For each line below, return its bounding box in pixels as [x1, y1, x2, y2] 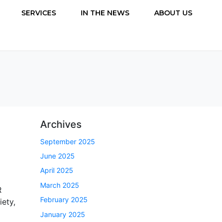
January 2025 [40, 210, 85, 219]
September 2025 [40, 137, 95, 146]
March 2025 [40, 180, 79, 189]
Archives [40, 118, 82, 130]
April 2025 [40, 166, 73, 175]
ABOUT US [154, 8, 192, 17]
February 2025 [40, 195, 88, 204]
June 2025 [40, 152, 75, 161]
